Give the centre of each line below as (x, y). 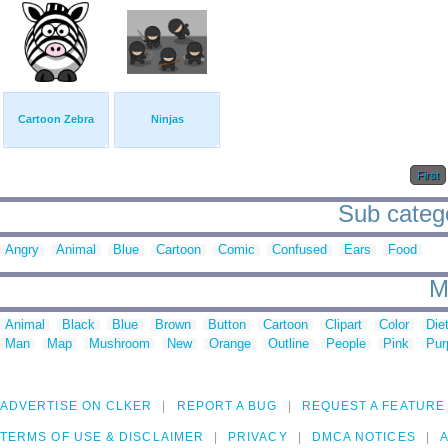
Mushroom (119, 344)
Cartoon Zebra (56, 119)
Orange (230, 344)
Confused (299, 250)
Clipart (343, 325)
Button (227, 325)
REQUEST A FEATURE (373, 406)
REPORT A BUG (227, 406)
